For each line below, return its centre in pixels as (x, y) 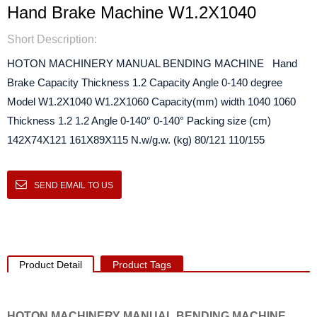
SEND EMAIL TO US (74, 185)
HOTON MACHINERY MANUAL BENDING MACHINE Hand (152, 63)
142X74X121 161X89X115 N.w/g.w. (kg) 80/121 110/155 (136, 140)
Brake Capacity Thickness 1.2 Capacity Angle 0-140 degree (145, 82)
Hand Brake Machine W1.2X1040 (132, 12)
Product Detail (51, 265)
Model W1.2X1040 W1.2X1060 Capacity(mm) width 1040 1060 (151, 102)
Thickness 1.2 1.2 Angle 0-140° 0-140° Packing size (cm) (139, 121)
